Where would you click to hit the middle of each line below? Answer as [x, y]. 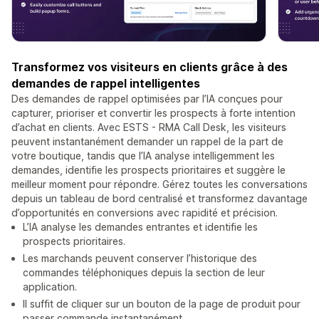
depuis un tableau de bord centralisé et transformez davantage [159, 199]
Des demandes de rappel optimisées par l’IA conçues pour [147, 99]
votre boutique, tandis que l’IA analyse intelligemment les [143, 156]
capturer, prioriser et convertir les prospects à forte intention [153, 113]
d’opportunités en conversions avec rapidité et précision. [145, 213]
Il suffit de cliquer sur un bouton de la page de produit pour [162, 304]
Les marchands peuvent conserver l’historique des [140, 258]
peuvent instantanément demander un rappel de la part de [147, 142]
